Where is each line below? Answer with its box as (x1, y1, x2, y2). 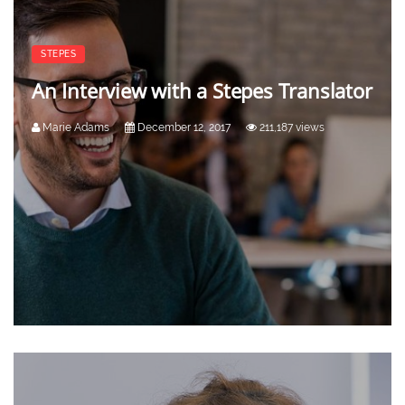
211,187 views (257, 120, 325, 134)
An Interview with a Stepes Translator (32, 76, 372, 104)
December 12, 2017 (135, 120, 231, 134)
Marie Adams (40, 120, 109, 134)
